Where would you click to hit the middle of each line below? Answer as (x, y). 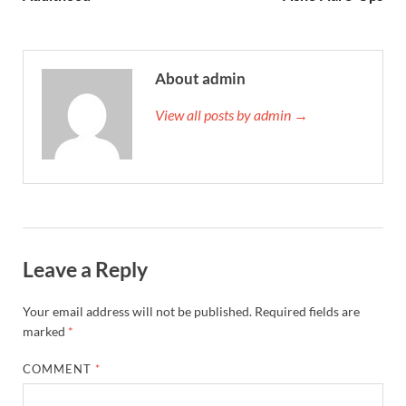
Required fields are (307, 311)
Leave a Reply (85, 269)
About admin (200, 78)
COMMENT (59, 368)
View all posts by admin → (232, 114)
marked (45, 331)
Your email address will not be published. (137, 311)
